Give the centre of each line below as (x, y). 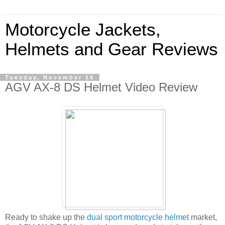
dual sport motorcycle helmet (138, 217)
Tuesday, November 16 (50, 77)
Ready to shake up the (46, 217)
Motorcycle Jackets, (83, 30)
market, (203, 217)
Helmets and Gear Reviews (111, 49)
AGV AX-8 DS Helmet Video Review (101, 87)
